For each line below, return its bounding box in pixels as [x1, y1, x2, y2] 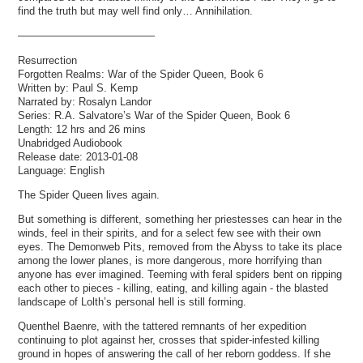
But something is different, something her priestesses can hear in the [18, 212, 343, 225]
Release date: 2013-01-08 [18, 150, 139, 163]
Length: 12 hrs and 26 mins [18, 122, 147, 135]
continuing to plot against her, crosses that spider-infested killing [18, 334, 320, 347]
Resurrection [18, 53, 78, 66]
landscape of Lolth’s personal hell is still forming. [18, 295, 247, 308]
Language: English [18, 164, 105, 177]
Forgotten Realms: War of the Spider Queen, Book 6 [18, 67, 264, 80]
